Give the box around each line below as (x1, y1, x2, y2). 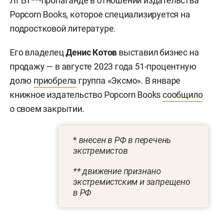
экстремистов (73, 145, 128, 156)
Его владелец (10, 47, 66, 57)
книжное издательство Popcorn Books (10, 89, 163, 100)
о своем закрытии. (10, 103, 85, 114)
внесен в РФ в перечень (76, 134, 172, 145)
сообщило (163, 89, 203, 100)
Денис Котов (66, 47, 117, 57)
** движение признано (73, 165, 162, 176)
